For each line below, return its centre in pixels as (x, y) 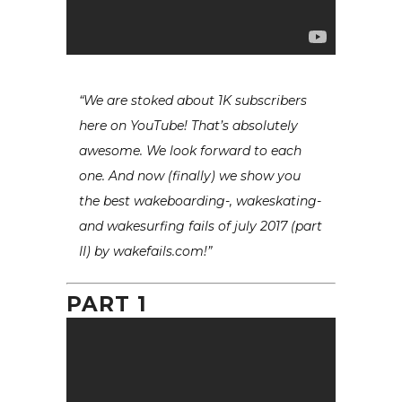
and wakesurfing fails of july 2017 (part (201, 226)
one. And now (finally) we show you (190, 175)
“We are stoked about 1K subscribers (193, 100)
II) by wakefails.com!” (145, 251)
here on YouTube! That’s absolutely (188, 125)
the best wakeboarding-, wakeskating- (200, 201)
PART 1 (107, 304)
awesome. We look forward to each (190, 150)
